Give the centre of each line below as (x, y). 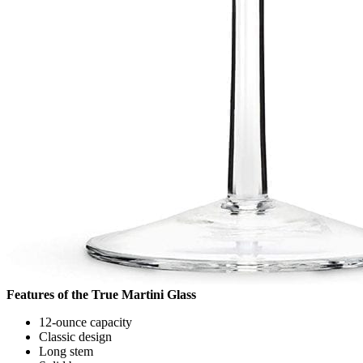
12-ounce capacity (85, 322)
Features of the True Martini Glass (101, 295)
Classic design (75, 337)
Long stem (66, 352)
